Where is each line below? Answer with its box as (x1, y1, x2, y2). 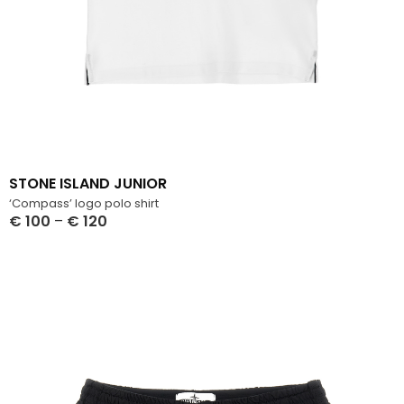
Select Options (9, 230, 111, 249)
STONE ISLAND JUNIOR (9, 172, 167, 194)
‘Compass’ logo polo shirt (9, 194, 159, 212)
